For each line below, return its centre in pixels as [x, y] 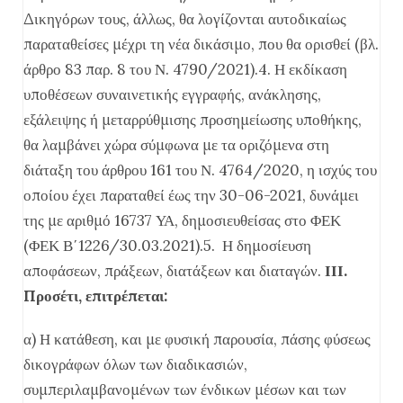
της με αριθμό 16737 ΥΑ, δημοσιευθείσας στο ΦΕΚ [182, 220]
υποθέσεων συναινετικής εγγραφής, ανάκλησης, [172, 94]
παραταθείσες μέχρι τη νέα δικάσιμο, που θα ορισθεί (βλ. [201, 44]
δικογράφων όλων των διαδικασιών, [135, 364]
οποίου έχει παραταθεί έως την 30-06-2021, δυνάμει [191, 195]
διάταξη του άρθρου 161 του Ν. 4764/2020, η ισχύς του [200, 170]
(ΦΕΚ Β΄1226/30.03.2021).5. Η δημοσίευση [167, 246]
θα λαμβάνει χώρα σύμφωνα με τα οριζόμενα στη [176, 145]
